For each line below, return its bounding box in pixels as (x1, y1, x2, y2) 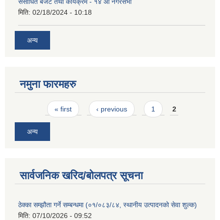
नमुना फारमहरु (20, 78, 76, 90)
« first (55, 105, 72, 113)
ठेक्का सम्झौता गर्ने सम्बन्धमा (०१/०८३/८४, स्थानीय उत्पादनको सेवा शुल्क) (18, 201, 197, 209)
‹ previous (96, 105, 127, 113)
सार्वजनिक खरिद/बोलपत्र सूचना (20, 169, 143, 182)
